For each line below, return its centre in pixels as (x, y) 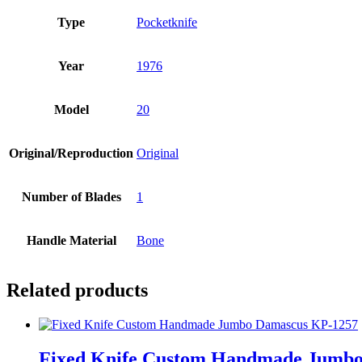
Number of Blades (71, 197)
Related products (77, 290)
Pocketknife (167, 23)
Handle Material (71, 241)
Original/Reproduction (71, 154)
